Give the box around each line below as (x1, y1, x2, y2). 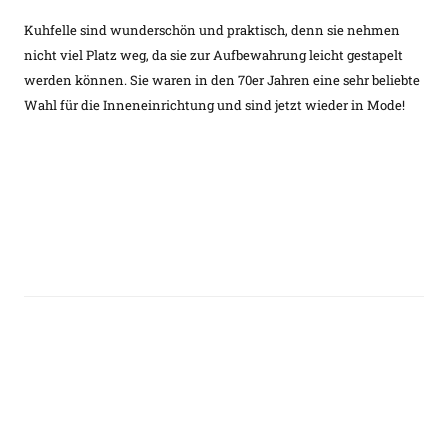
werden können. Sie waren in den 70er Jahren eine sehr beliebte (24, 70, 420, 89)
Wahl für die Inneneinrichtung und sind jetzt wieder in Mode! (24, 95, 405, 114)
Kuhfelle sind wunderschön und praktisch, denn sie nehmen (24, 20, 400, 39)
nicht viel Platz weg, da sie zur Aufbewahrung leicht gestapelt (24, 45, 403, 64)
